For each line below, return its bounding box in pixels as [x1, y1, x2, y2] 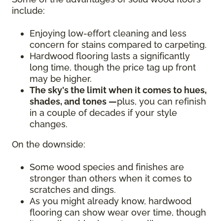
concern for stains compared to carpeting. [30, 39, 207, 50]
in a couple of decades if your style [30, 108, 177, 118]
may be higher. [30, 74, 92, 84]
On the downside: [12, 139, 88, 150]
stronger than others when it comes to [30, 173, 192, 184]
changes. [30, 119, 70, 130]
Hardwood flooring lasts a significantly [30, 51, 190, 62]
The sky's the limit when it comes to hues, [30, 85, 207, 96]
